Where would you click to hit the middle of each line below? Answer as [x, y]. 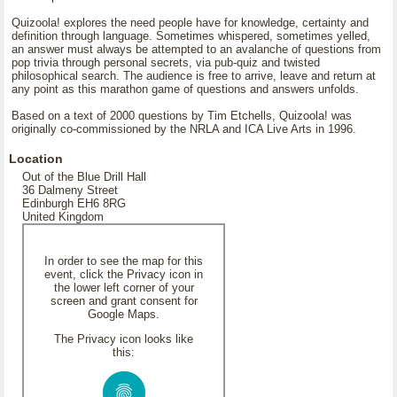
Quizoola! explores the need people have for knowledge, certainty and [190, 23]
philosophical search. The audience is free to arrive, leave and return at [194, 76]
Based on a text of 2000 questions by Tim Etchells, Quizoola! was [182, 116]
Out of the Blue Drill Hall [84, 177]
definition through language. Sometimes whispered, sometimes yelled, [191, 36]
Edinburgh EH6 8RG [74, 203]
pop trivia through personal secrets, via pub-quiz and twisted [166, 62]
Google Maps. [124, 314]
